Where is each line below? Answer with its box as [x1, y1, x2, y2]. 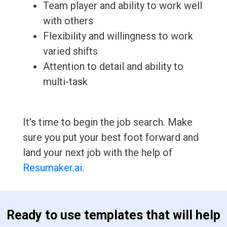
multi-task [43, 75, 88, 88]
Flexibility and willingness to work [43, 30, 193, 43]
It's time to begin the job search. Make [22, 116, 193, 129]
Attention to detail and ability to [43, 60, 183, 73]
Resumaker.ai [22, 162, 82, 174]
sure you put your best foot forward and [22, 131, 199, 144]
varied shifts [43, 45, 98, 58]
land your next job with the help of [22, 146, 172, 159]
